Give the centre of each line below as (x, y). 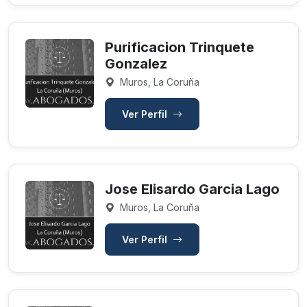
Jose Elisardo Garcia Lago (192, 189)
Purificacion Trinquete (180, 47)
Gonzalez (136, 64)
